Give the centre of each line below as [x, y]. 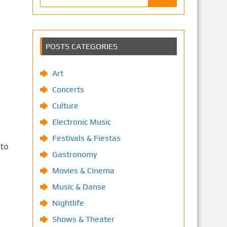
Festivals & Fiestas [86, 138]
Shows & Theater [83, 219]
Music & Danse [79, 187]
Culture [65, 106]
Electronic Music [81, 122]
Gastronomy [74, 154]
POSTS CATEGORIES [81, 46]
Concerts [68, 89]
